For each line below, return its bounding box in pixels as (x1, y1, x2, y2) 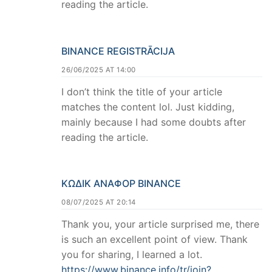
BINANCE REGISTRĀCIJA (61, 44, 175, 57)
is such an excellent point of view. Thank (61, 233, 248, 246)
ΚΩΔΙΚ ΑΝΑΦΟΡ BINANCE (61, 177, 181, 190)
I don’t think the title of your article (61, 85, 222, 98)
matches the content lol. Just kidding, (61, 100, 234, 113)
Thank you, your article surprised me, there (61, 218, 259, 231)
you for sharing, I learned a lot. (61, 248, 202, 261)
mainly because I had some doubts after (61, 115, 246, 128)
